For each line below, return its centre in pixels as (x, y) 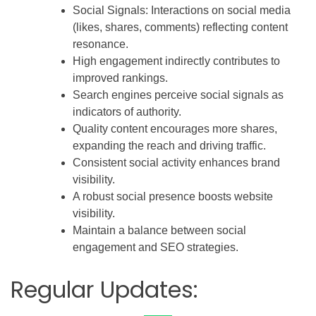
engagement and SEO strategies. (156, 247)
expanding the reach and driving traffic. (169, 145)
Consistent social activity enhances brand (176, 162)
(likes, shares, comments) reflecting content (180, 27)
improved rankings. (120, 78)
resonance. (101, 44)
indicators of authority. (127, 111)
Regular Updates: (104, 289)
